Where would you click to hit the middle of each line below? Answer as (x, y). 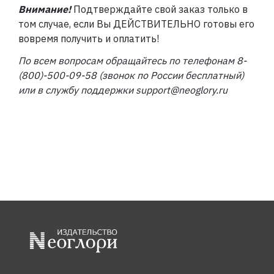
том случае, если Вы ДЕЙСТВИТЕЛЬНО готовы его (136, 24)
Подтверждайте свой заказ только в (161, 9)
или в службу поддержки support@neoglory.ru (123, 90)
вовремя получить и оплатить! (89, 39)
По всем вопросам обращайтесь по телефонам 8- (132, 61)
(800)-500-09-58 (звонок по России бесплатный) (131, 75)
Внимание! (45, 9)
